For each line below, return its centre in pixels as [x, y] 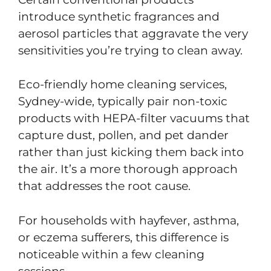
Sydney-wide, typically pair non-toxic [123, 102]
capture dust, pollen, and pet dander [123, 135]
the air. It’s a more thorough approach [128, 169]
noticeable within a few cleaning [111, 254]
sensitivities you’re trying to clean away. [130, 50]
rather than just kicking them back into [131, 152]
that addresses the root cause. [104, 186]
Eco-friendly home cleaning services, [122, 85]
